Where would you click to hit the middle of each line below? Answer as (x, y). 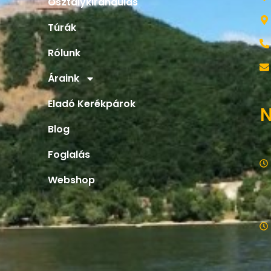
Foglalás (69, 150)
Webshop (72, 175)
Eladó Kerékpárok (92, 99)
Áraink (64, 74)
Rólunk (64, 48)
